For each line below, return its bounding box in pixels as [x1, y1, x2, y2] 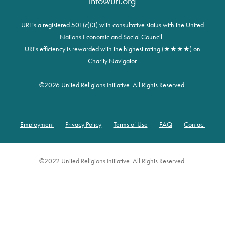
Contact [184, 120, 205, 129]
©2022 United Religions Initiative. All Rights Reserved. [39, 156, 186, 166]
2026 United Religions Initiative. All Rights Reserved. [44, 80, 186, 90]
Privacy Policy [65, 120, 102, 129]
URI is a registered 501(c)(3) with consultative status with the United [21, 20, 204, 30]
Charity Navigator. [87, 56, 138, 66]
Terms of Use [113, 120, 148, 129]
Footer [20, 126, 61, 144]
